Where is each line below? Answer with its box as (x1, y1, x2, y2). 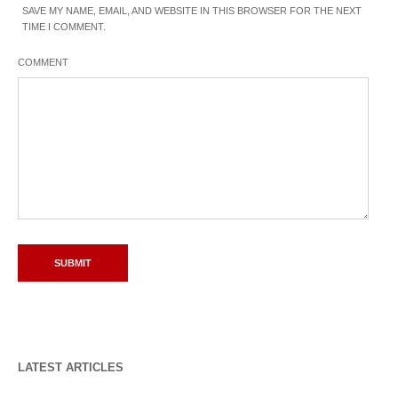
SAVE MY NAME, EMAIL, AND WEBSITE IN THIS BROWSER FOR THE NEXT (22, 5, 362, 17)
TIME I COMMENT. (22, 21, 106, 33)
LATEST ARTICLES (18, 361, 123, 375)
